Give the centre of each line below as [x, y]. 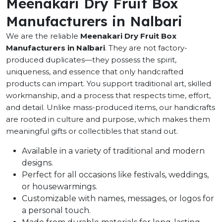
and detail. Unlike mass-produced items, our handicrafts [111, 107]
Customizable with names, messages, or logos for [118, 198]
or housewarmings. [59, 187]
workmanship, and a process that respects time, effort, [108, 95]
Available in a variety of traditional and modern [113, 151]
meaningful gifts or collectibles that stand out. [92, 131]
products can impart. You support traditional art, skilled [109, 83]
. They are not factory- [146, 48]
